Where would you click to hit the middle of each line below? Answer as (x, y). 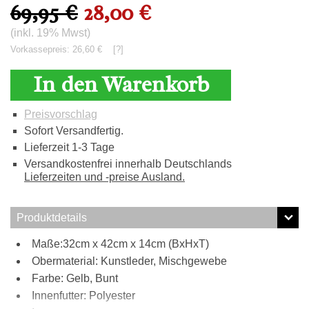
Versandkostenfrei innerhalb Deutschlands (128, 164)
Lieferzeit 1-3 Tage (69, 147)
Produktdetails (52, 218)
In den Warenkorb (121, 84)
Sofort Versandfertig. (74, 131)
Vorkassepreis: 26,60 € (62, 49)
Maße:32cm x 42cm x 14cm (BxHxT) (120, 244)
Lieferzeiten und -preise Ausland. (104, 177)
